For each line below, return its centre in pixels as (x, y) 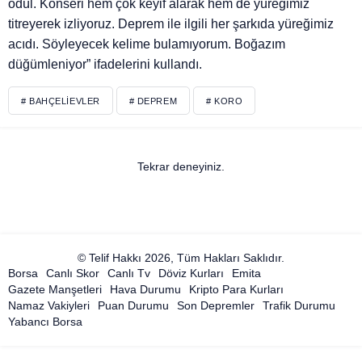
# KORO (225, 101)
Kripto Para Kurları (236, 290)
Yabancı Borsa (45, 322)
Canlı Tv (129, 274)
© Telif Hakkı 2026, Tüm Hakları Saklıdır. (181, 258)
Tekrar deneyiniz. (181, 167)
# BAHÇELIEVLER (61, 101)
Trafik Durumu (299, 306)
